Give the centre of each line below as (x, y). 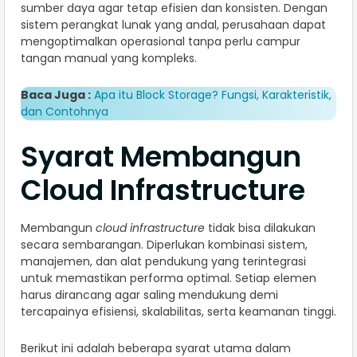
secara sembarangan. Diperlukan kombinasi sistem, (164, 245)
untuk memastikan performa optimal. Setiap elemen (169, 279)
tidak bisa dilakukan (260, 228)
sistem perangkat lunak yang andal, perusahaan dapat (173, 25)
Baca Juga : (56, 95)
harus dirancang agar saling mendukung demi (149, 295)
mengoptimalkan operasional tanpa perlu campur (161, 42)
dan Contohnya (65, 112)
